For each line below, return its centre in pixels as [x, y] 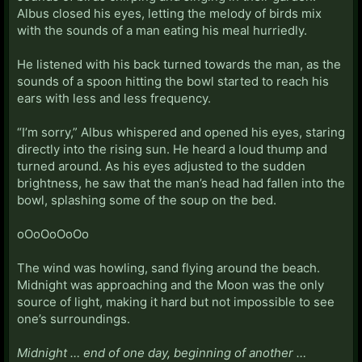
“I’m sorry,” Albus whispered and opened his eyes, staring [181, 132]
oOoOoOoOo [53, 234]
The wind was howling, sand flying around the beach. [168, 267]
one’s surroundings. [74, 318]
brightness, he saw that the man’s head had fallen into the [181, 183]
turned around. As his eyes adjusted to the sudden [161, 166]
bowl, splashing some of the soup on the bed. [147, 200]
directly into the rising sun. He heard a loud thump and [172, 149]
